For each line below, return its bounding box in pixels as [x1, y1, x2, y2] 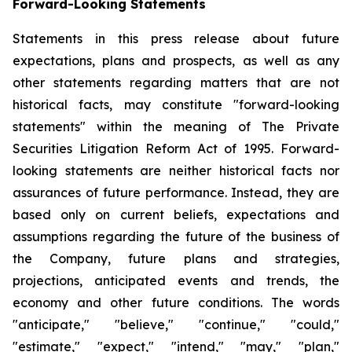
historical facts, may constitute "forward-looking [13, 97, 339, 112]
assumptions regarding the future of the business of [13, 229, 339, 244]
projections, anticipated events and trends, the [13, 273, 339, 288]
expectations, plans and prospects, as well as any [13, 53, 339, 68]
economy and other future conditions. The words [13, 295, 339, 310]
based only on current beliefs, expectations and [13, 207, 339, 222]
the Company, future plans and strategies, [13, 251, 339, 266]
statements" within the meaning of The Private [13, 119, 339, 134]
